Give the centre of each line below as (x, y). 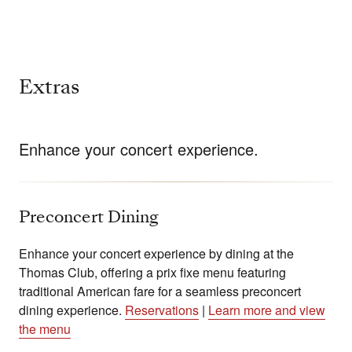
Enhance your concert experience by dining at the (156, 254)
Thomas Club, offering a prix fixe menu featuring (152, 273)
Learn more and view (267, 310)
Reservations (162, 310)
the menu (45, 329)
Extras (49, 87)
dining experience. (72, 310)
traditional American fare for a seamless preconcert (160, 291)
